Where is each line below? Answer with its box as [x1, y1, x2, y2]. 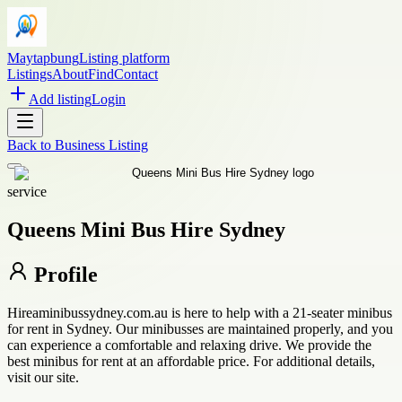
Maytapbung [7, 50, 79, 66]
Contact [114, 66, 158, 82]
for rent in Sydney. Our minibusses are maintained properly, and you [7, 320, 393, 336]
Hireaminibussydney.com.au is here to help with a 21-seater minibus [7, 304, 392, 320]
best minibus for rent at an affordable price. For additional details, [7, 353, 375, 369]
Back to [7, 137, 55, 153]
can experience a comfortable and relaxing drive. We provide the [7, 336, 371, 353]
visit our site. [7, 369, 79, 385]
